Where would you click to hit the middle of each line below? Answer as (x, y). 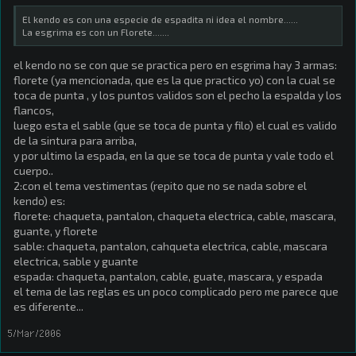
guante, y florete (56, 231)
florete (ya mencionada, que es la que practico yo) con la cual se (174, 80)
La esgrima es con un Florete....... (96, 32)
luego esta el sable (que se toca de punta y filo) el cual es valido (175, 125)
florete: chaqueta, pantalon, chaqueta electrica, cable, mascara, (175, 216)
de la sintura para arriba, (75, 140)
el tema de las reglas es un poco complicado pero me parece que (176, 291)
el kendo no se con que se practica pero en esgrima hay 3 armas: (175, 65)
